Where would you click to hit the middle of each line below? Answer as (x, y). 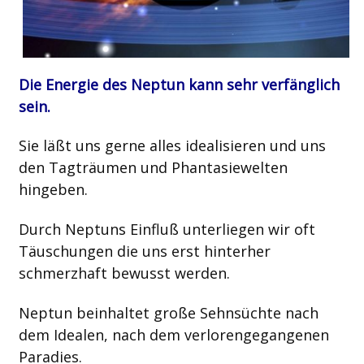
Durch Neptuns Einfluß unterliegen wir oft (167, 229)
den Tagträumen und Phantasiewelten (153, 168)
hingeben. (53, 190)
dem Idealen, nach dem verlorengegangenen (173, 334)
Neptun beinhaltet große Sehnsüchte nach (168, 312)
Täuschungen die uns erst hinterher (144, 251)
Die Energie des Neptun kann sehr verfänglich (179, 84)
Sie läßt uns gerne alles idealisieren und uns (172, 146)
